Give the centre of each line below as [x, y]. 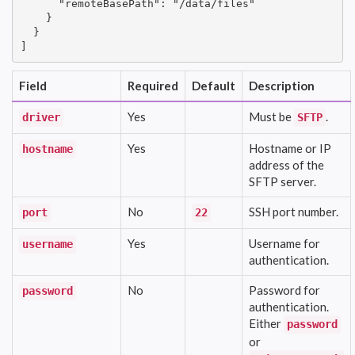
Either [266, 323]
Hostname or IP [290, 148]
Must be [271, 116]
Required [153, 85]
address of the [286, 164]
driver [41, 117]
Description [282, 85]
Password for [284, 290]
